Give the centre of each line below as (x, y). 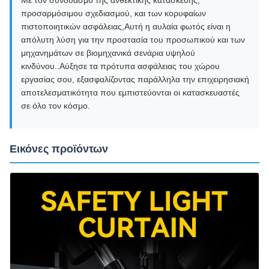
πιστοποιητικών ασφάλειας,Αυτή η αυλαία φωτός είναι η (126, 26)
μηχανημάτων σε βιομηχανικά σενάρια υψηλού (108, 53)
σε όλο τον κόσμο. (56, 106)
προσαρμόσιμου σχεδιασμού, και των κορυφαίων (113, 13)
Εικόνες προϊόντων (59, 149)
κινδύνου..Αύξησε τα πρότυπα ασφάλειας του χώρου (120, 66)
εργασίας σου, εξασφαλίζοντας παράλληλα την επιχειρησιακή (135, 79)
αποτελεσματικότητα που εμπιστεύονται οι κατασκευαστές (130, 92)
